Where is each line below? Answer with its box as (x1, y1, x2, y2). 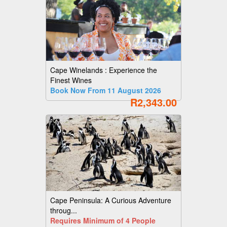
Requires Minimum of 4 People (50, 215, 156, 226)
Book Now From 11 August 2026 (50, 85, 161, 96)
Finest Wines (50, 75, 92, 86)
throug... (50, 205, 77, 216)
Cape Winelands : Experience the (50, 65, 157, 75)
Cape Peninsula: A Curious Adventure (50, 195, 171, 206)
